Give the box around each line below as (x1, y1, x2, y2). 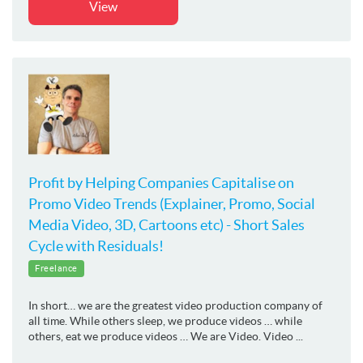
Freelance (35, 263, 78, 273)
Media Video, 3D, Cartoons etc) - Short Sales (28, 216, 305, 233)
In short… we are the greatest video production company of (28, 298, 322, 312)
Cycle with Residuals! (28, 237, 164, 254)
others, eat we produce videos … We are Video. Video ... (28, 329, 303, 343)
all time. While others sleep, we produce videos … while (28, 314, 302, 327)
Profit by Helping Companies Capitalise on (28, 173, 294, 191)
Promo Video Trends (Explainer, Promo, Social (28, 194, 315, 212)
